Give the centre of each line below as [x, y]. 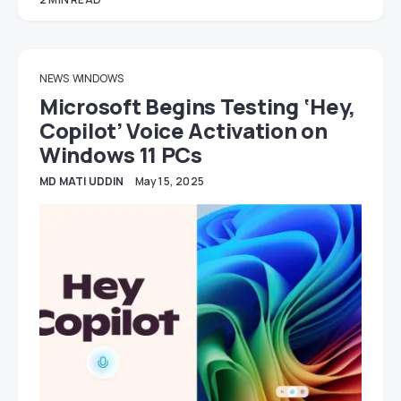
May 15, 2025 [170, 181]
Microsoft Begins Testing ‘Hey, [198, 106]
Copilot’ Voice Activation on [183, 130]
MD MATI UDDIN [82, 181]
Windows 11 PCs [121, 154]
